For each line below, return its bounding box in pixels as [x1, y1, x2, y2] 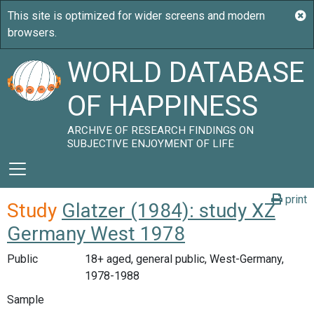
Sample [7, 292, 44, 306]
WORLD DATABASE [67, 56, 305, 89]
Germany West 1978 [7, 222, 185, 245]
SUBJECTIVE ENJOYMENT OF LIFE [67, 137, 235, 150]
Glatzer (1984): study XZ [62, 199, 275, 222]
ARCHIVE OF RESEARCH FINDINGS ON [67, 124, 254, 137]
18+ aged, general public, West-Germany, [84, 252, 284, 266]
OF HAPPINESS [67, 90, 259, 123]
